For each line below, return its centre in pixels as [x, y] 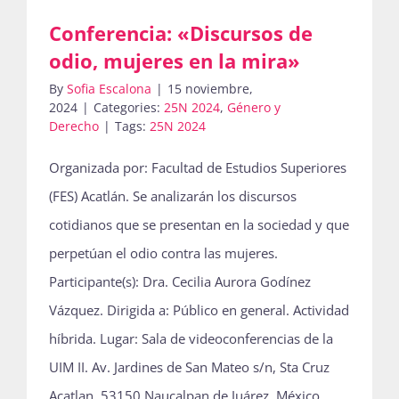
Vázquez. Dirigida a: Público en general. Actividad [199, 310]
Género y [254, 107]
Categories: [129, 107]
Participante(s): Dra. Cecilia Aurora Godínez [180, 281]
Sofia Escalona [109, 89]
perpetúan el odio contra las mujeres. [163, 253]
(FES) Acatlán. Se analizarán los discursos [173, 196]
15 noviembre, [210, 89]
